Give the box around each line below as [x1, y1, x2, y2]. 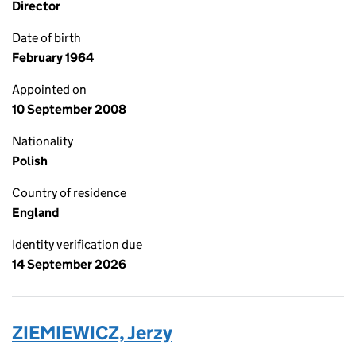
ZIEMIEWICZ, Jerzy [12, 321, 172, 344]
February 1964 [12, 50, 94, 65]
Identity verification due [12, 237, 142, 252]
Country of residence [12, 185, 126, 200]
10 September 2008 [12, 102, 126, 117]
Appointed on [12, 82, 87, 97]
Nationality [12, 133, 73, 149]
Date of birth [12, 30, 81, 45]
